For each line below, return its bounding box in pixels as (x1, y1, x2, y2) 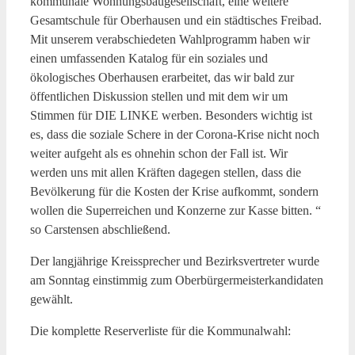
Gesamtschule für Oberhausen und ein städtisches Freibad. (30, 13, 322, 27)
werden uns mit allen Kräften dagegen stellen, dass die (30, 165, 301, 179)
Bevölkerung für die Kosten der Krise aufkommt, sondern (30, 184, 319, 198)
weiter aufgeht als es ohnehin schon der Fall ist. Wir (30, 146, 288, 160)
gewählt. (30, 292, 73, 306)
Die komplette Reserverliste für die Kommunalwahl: (30, 323, 291, 338)
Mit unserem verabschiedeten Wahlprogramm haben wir (30, 32, 310, 46)
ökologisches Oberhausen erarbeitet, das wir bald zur (30, 70, 294, 84)
